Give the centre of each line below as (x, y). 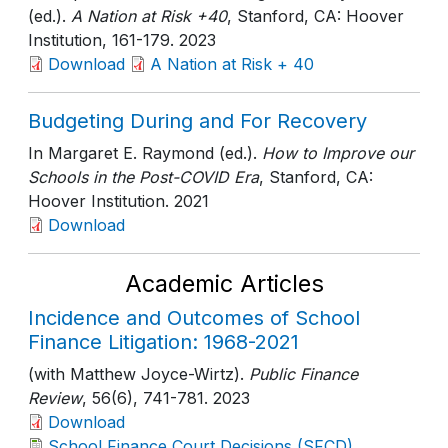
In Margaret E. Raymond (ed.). (142, 153)
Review (55, 398)
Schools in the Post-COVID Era (143, 177)
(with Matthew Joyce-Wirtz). (136, 374)
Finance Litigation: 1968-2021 (163, 342)
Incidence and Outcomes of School (194, 318)
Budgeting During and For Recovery (197, 121)
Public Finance (301, 374)
